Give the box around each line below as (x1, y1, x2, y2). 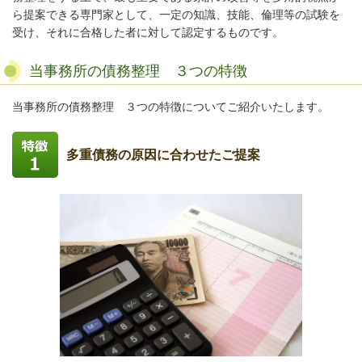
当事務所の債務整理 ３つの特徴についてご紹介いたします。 (12, 100, 329, 114)
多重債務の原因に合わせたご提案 (66, 148, 260, 162)
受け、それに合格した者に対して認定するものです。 (12, 26, 284, 40)
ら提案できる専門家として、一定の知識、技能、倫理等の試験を (12, 8, 340, 22)
